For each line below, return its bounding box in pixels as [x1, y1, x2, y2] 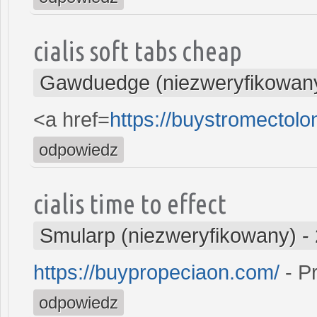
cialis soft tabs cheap [33, 35, 242, 66]
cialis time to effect [33, 188, 226, 219]
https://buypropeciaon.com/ [33, 260, 279, 284]
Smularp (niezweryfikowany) [40, 224, 296, 247]
